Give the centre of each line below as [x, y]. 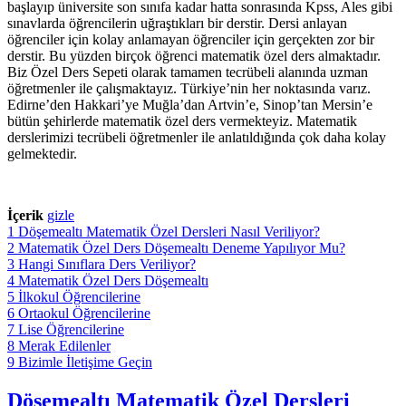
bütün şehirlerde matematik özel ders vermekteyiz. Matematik [182, 121]
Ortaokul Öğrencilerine [84, 313]
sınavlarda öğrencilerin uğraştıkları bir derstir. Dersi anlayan [177, 23]
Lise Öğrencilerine [71, 329]
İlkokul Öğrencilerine [79, 296]
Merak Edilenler [64, 345]
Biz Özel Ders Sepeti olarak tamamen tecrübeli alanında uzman [188, 72]
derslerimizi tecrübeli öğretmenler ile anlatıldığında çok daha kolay [197, 137]
